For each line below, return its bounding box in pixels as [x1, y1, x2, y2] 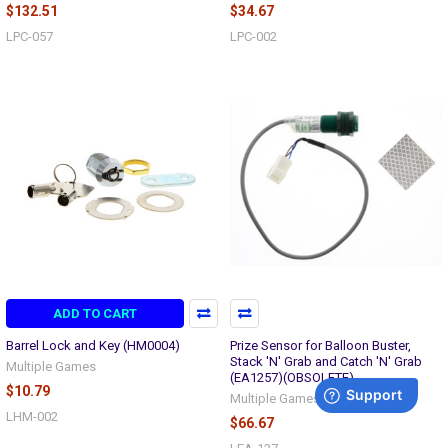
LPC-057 [6, 28, 53, 44]
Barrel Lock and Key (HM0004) [6, 338, 180, 353]
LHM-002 [6, 409, 58, 424]
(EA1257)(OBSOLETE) [230, 370, 354, 385]
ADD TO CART [53, 306, 138, 322]
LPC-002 [230, 28, 277, 44]
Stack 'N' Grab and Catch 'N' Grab [230, 354, 422, 369]
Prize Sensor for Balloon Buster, [230, 338, 411, 353]
